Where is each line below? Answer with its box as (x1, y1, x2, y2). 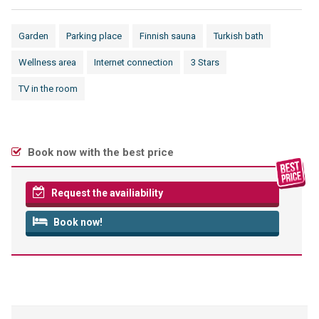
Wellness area (18, 57, 76, 68)
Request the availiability (48, 187, 163, 199)
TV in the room (18, 83, 78, 94)
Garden (18, 31, 48, 41)
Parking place (66, 31, 122, 41)
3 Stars (190, 57, 219, 68)
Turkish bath (213, 31, 263, 41)
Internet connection (93, 57, 173, 68)
